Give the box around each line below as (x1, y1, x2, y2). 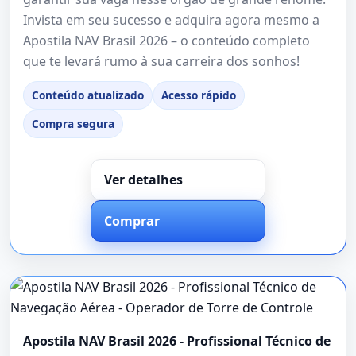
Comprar (104, 211, 160, 230)
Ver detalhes (104, 170, 183, 188)
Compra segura (32, 115, 114, 131)
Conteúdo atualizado (32, 87, 144, 103)
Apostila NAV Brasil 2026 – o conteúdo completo (23, 31, 310, 49)
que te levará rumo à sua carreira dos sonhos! (23, 52, 300, 70)
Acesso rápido (161, 87, 236, 103)
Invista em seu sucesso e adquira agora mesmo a (23, 10, 319, 29)
